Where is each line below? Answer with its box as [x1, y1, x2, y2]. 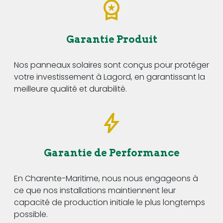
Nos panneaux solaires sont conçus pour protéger [14, 59, 209, 71]
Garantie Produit [66, 33, 157, 45]
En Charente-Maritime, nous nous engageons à [14, 172, 198, 184]
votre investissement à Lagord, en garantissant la [14, 71, 205, 83]
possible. [14, 208, 48, 220]
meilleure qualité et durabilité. [14, 83, 127, 95]
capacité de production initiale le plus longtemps [14, 196, 205, 208]
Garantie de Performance [43, 146, 180, 159]
